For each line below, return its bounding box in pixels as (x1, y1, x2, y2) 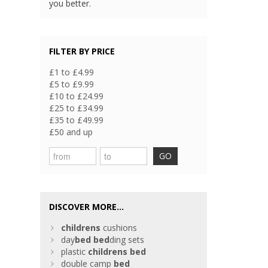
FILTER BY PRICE (49, 45, 115, 57)
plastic (61, 246, 89, 258)
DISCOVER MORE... (49, 201, 124, 213)
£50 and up (49, 126, 93, 138)
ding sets (109, 234, 145, 246)
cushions (100, 222, 138, 234)
